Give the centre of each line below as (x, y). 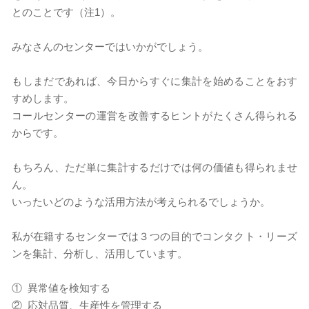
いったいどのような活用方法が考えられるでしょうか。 (141, 201)
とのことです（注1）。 (66, 12)
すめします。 (43, 98)
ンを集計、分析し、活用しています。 (100, 253)
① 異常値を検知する (61, 288)
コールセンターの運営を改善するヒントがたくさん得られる (154, 115)
